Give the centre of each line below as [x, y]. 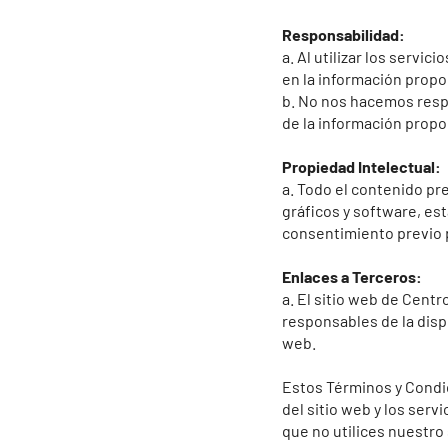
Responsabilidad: [343, 34]
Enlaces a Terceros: [352, 276]
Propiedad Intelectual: [361, 166]
